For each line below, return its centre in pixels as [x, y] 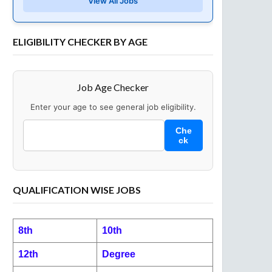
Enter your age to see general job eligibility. [113, 107]
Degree [119, 254]
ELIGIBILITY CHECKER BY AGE [80, 42]
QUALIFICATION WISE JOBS [77, 190]
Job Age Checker [113, 87]
